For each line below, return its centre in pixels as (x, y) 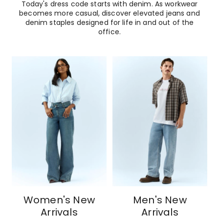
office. (109, 32)
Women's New (59, 200)
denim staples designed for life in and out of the (109, 22)
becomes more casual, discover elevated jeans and (109, 13)
